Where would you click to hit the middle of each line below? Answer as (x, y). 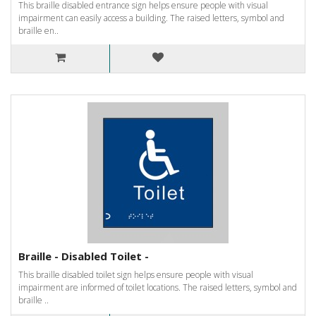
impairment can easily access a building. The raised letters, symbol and (151, 18)
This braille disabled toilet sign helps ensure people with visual (136, 274)
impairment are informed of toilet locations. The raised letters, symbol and (158, 287)
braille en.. (38, 30)
